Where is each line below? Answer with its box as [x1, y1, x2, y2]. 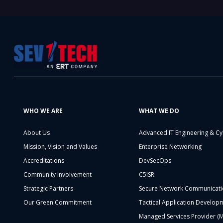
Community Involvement [23, 170, 92, 179]
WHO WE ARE [23, 107, 63, 115]
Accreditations [23, 156, 65, 165]
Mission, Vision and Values [23, 142, 98, 151]
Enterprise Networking [139, 142, 202, 151]
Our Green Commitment [23, 198, 92, 207]
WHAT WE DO [139, 107, 180, 115]
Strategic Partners [23, 184, 74, 193]
